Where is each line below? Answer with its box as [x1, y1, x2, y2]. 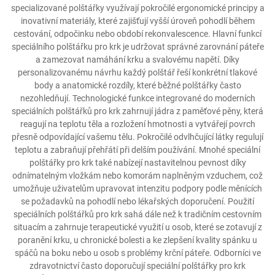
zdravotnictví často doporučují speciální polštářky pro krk [29, 261, 246, 271]
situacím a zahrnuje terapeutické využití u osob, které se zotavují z [13, 222, 262, 232]
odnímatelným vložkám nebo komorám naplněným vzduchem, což [12, 171, 263, 180]
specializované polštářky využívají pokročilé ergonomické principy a [10, 3, 265, 13]
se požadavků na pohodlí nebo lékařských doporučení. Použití [21, 196, 254, 206]
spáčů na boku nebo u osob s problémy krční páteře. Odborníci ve [14, 248, 261, 258]
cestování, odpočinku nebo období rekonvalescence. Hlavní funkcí [14, 29, 261, 39]
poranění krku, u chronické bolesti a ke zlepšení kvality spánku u [18, 235, 257, 245]
